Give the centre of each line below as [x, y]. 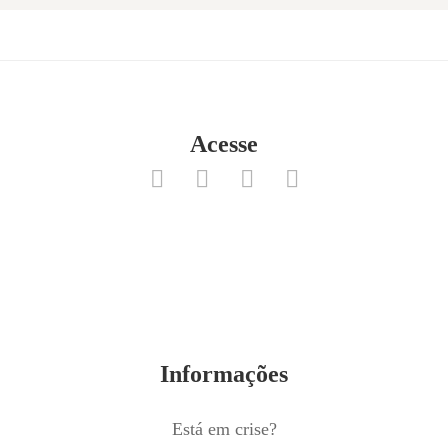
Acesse [224, 144]
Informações [224, 374]
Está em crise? [224, 429]
